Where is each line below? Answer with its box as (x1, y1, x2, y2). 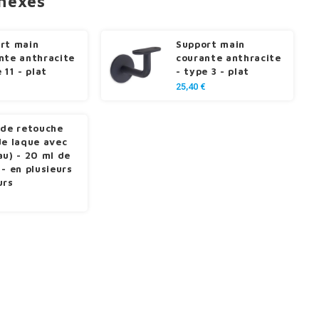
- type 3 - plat (176, 66, 249, 77)
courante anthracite (176, 52, 281, 63)
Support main (176, 38, 245, 50)
